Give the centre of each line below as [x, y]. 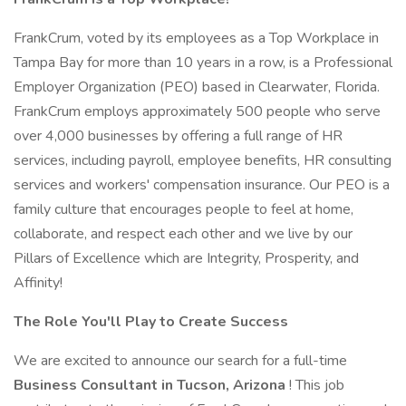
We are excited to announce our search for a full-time [180, 361]
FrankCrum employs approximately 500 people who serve [197, 111]
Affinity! [38, 283]
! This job [317, 385]
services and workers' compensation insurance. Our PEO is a [202, 185]
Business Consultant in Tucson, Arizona [151, 385]
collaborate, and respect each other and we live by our [183, 234]
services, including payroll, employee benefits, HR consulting [203, 160]
